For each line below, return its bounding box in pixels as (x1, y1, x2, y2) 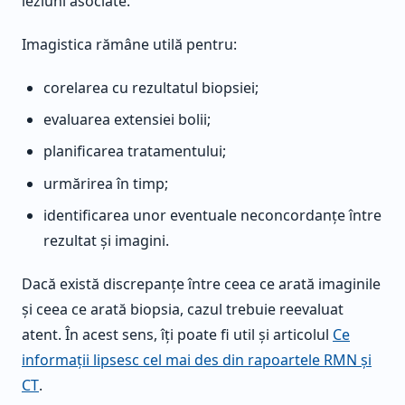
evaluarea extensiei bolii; (43, 109, 211, 130)
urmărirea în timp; (43, 173, 168, 193)
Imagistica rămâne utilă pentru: (22, 34, 237, 55)
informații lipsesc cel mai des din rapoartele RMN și (22, 349, 372, 370)
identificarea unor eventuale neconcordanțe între (43, 204, 381, 225)
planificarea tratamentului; (43, 141, 226, 162)
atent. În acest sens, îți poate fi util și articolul (22, 324, 333, 344)
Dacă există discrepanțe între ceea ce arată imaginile (22, 273, 381, 294)
